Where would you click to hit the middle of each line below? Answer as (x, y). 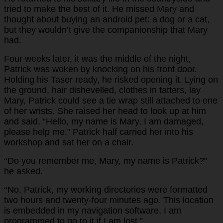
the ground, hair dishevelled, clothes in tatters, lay (102, 90)
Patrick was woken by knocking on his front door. (101, 69)
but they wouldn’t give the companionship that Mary (106, 30)
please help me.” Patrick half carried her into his (99, 132)
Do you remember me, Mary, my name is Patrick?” (107, 161)
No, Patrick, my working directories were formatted (108, 189)
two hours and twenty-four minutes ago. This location (109, 200)
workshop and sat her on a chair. (69, 142)
